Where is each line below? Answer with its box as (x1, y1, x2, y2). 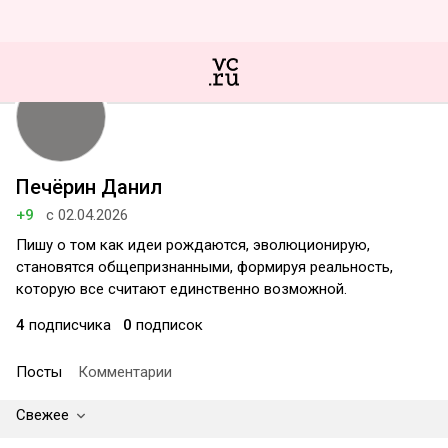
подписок (132, 316, 203, 334)
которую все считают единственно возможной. (16, 280, 347, 298)
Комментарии (78, 363, 172, 381)
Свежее (16, 406, 69, 424)
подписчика (25, 316, 111, 334)
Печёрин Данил (16, 175, 162, 199)
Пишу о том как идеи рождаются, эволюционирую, (16, 236, 370, 254)
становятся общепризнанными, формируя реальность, (16, 258, 393, 276)
